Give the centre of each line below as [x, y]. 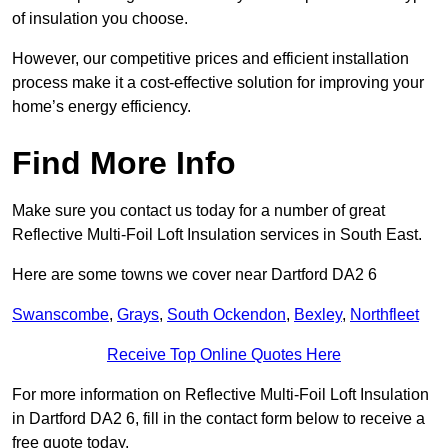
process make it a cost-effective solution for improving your [218, 83]
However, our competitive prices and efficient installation [210, 59]
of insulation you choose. [102, 19]
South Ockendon [226, 315]
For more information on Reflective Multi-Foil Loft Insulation [220, 395]
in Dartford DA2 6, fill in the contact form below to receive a [218, 419]
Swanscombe [60, 315]
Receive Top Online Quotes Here [224, 355]
